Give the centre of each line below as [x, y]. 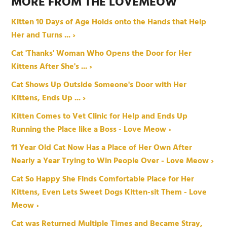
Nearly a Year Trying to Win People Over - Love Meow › [113, 161]
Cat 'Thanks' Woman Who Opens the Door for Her [102, 53]
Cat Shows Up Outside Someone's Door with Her [99, 85]
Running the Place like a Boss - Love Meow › [91, 129]
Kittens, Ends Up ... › [49, 98]
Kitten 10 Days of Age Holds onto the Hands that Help [109, 22]
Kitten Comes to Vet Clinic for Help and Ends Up [100, 116]
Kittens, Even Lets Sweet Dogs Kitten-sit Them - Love [109, 192]
